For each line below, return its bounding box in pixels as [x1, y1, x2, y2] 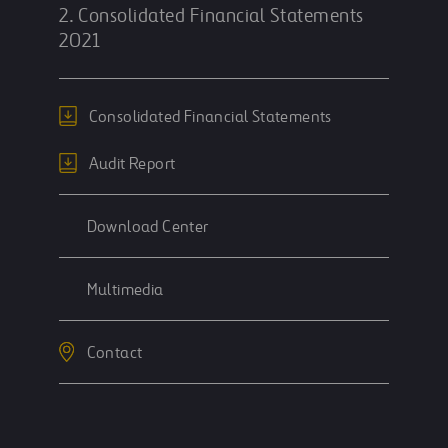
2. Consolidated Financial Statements [58, 6, 364, 27]
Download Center [86, 218, 209, 237]
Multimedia [86, 281, 164, 300]
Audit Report [88, 155, 176, 174]
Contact [86, 344, 143, 363]
